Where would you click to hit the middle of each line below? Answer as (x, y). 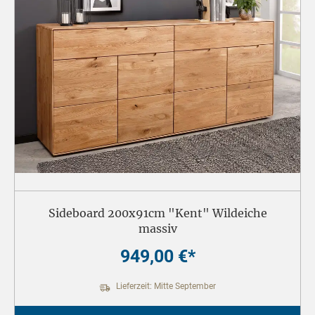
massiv (157, 229)
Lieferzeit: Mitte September (165, 286)
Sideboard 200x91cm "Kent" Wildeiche (157, 213)
